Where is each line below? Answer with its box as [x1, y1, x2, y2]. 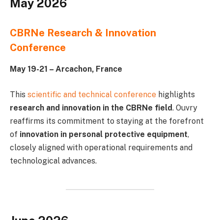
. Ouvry [172, 103, 197, 112]
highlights [158, 89, 195, 99]
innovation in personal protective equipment [20, 129, 188, 139]
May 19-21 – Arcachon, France [10, 64, 122, 74]
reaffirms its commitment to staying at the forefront [10, 116, 204, 126]
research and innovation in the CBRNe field [10, 103, 172, 112]
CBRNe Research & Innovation [10, 27, 156, 39]
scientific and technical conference [26, 89, 158, 99]
